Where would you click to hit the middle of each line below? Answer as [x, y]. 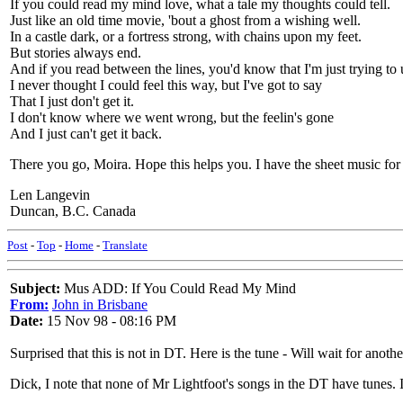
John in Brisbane [100, 304]
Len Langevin [50, 195]
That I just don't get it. [72, 101]
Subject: [35, 288]
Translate [125, 245]
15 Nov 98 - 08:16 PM [110, 321]
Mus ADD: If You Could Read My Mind [178, 288]
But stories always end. [76, 53]
